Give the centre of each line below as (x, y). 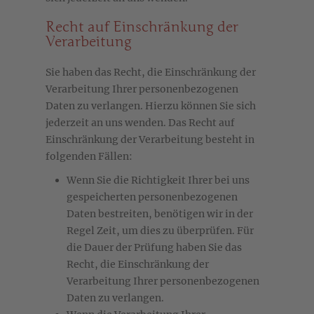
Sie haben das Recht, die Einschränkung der (151, 73)
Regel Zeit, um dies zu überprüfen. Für (160, 231)
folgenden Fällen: (89, 157)
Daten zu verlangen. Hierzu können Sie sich (151, 106)
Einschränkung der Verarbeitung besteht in (150, 140)
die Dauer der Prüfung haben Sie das (154, 248)
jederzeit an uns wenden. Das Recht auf (140, 123)
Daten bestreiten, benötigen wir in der (160, 214)
